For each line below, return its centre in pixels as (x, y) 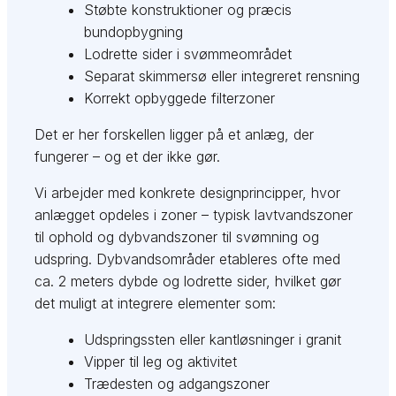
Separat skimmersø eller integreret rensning (222, 76)
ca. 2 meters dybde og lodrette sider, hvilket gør (188, 282)
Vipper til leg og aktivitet (161, 362)
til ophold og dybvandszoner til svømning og (177, 237)
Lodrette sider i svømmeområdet (188, 54)
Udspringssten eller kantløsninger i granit (213, 340)
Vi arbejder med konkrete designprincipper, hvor (188, 193)
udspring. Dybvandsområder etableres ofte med (188, 259)
